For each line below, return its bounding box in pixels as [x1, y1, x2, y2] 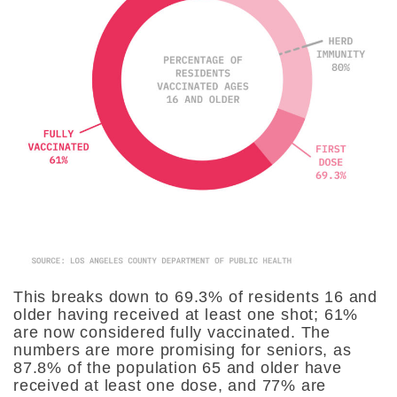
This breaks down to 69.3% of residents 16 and [13, 287, 378, 306]
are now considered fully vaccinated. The [13, 323, 331, 341]
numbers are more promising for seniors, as [13, 340, 352, 359]
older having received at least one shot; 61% [13, 305, 359, 323]
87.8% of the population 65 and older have [13, 358, 342, 377]
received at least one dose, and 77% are [13, 376, 327, 394]
